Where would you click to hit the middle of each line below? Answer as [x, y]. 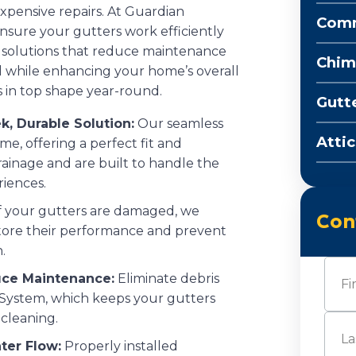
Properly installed [120, 346]
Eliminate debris [167, 278]
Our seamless [179, 123]
